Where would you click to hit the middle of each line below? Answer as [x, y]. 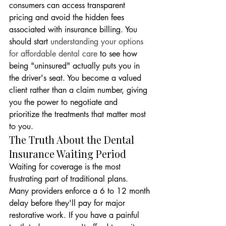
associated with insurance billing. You [74, 30]
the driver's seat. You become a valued [76, 78]
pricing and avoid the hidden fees [68, 17]
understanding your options [98, 42]
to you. [21, 126]
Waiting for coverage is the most [66, 167]
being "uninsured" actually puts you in [76, 66]
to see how [119, 54]
